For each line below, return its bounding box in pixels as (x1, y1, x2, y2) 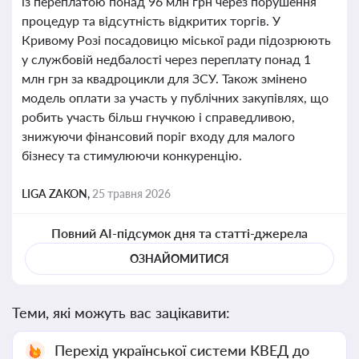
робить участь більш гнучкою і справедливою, (22, 109, 295, 124)
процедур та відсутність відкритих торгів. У (22, 13, 280, 28)
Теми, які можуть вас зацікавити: (12, 304, 230, 321)
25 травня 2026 (92, 187, 171, 200)
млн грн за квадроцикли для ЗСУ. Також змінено (22, 71, 307, 86)
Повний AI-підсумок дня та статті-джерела (50, 225, 309, 240)
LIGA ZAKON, (22, 187, 92, 200)
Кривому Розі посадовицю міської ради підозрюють (22, 32, 331, 47)
